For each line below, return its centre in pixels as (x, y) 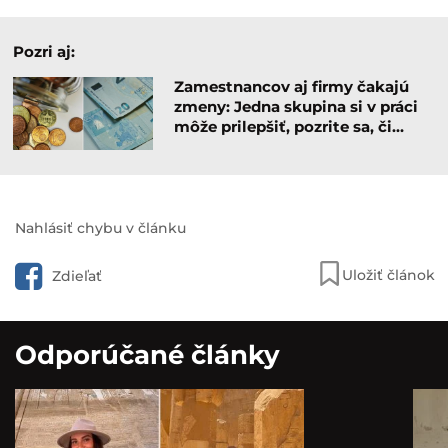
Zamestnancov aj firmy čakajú (291, 86)
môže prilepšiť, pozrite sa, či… (288, 126)
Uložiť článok (388, 274)
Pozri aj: (44, 51)
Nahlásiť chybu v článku (100, 227)
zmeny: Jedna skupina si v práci (295, 106)
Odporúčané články (147, 354)
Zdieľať (77, 275)
